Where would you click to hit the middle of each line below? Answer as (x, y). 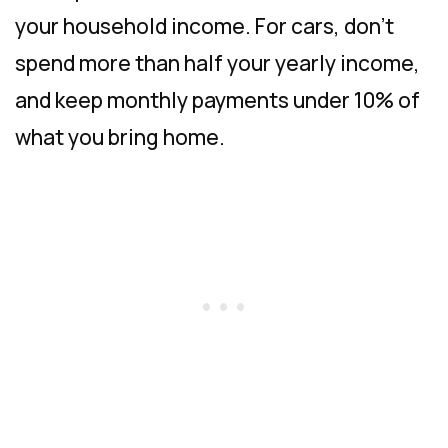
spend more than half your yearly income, (217, 62)
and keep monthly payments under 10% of (217, 99)
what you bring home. (120, 136)
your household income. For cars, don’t (204, 25)
